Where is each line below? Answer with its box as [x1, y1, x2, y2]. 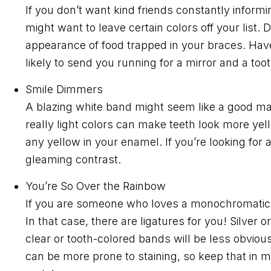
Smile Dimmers [25, 82, 103, 96]
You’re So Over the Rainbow [25, 179, 166, 192]
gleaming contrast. [25, 152, 121, 166]
